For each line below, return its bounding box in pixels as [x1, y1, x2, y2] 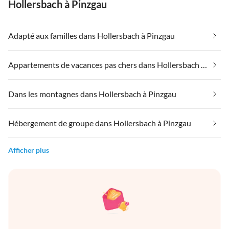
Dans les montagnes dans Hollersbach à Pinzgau [8, 89, 176, 99]
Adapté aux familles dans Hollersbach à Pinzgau [8, 31, 175, 41]
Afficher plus [8, 146, 49, 155]
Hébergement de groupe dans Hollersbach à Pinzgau [8, 118, 191, 128]
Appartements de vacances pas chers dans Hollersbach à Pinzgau [201, 60, 207, 70]
